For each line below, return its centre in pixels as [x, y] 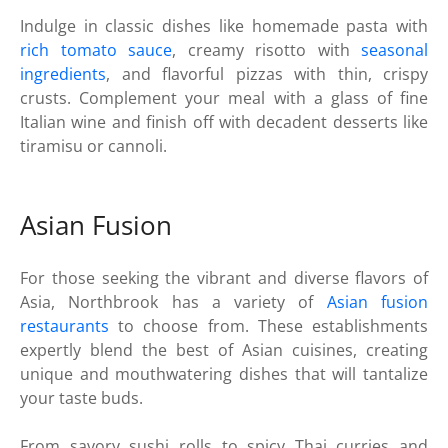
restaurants [64, 326]
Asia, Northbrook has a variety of [173, 302]
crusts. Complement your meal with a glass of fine [224, 97]
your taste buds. [81, 398]
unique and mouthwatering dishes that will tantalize [224, 374]
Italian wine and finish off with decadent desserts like [224, 121]
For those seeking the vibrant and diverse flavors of [224, 278]
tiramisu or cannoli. [93, 145]
